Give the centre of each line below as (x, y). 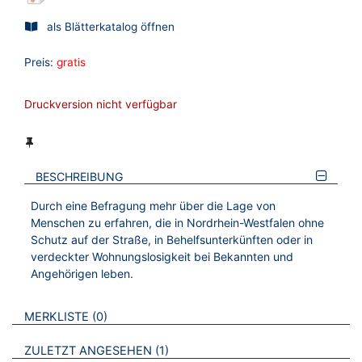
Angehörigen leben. (82, 273)
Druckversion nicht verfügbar (101, 104)
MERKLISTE (56, 316)
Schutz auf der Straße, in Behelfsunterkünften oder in (171, 239)
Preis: (39, 62)
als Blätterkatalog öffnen (111, 27)
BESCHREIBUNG (80, 177)
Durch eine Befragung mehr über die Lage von (153, 205)
